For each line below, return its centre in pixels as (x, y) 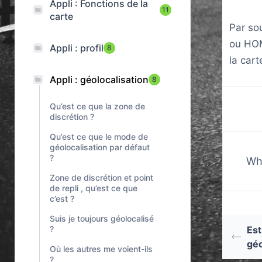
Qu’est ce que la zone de (97, 106)
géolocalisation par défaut (100, 147)
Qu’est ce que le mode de (99, 137)
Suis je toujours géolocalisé (102, 218)
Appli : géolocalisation (99, 80)
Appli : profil (77, 48)
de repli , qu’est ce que (94, 188)
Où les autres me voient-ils (101, 249)
